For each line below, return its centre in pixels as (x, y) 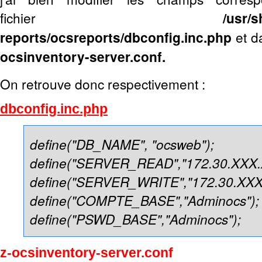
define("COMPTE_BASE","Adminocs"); (144, 200)
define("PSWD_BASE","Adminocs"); (135, 219)
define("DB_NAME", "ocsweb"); (122, 144)
